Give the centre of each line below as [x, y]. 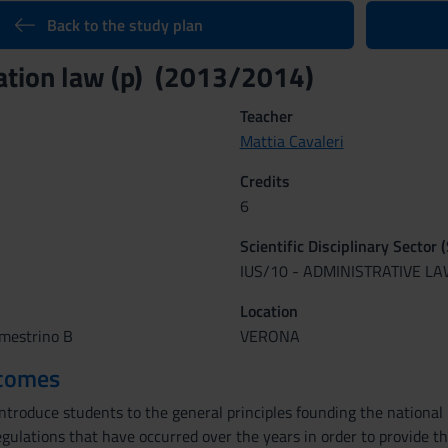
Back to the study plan [124, 25]
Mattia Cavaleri [291, 141]
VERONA [269, 336]
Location [268, 311]
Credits [264, 181]
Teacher [266, 116]
